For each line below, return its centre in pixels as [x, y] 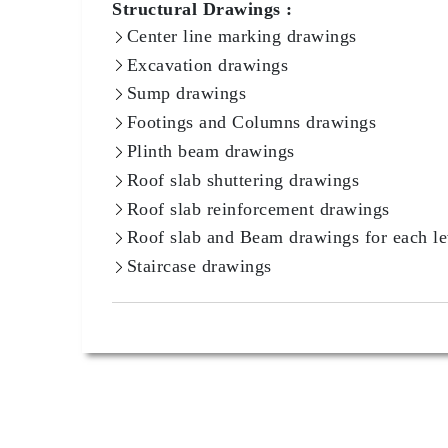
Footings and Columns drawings [251, 122]
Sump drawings [186, 93]
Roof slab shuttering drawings [242, 179]
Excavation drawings [207, 64]
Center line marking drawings [241, 35]
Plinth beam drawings [210, 150]
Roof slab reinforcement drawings [258, 208]
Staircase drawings [199, 266]
